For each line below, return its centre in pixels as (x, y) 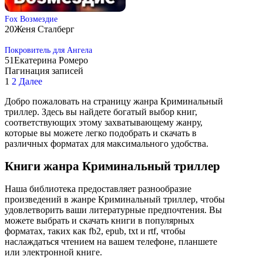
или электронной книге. (53, 252)
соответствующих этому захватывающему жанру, (104, 123)
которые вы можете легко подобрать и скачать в (101, 133)
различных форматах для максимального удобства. (107, 144)
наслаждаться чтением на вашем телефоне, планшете (111, 241)
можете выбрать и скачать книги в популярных (100, 220)
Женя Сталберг (44, 29)
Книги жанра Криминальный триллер (112, 166)
